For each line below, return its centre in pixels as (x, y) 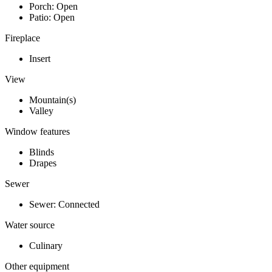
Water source (30, 225)
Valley (41, 111)
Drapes (43, 163)
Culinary (46, 246)
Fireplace (22, 38)
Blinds (42, 152)
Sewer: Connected (64, 205)
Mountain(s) (53, 100)
